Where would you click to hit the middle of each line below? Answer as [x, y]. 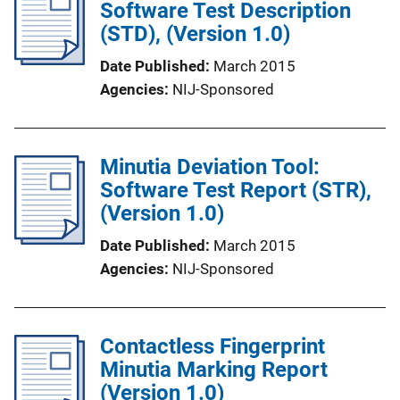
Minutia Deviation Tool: [210, 167]
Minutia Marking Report [214, 370]
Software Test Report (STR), [236, 190]
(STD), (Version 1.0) [195, 34]
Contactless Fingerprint [212, 346]
